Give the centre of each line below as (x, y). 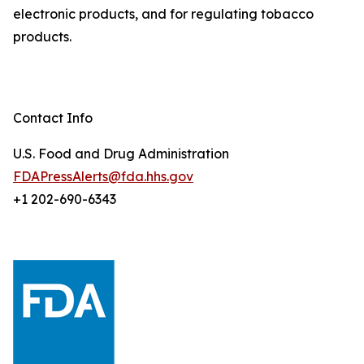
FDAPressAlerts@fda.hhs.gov (103, 176)
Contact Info (53, 118)
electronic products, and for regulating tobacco (163, 14)
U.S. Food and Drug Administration (121, 154)
